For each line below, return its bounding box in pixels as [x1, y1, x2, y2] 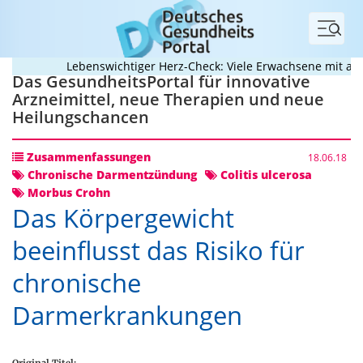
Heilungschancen [12, 106, 149, 128]
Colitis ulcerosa [217, 167, 312, 182]
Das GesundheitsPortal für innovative [12, 70, 310, 92]
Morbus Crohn [24, 185, 110, 200]
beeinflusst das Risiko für [12, 233, 305, 267]
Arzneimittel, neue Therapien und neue [12, 88, 324, 110]
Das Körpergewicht [12, 201, 234, 235]
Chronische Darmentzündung [24, 167, 197, 182]
